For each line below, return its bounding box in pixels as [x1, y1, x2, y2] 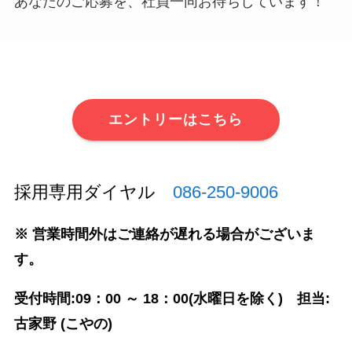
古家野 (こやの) [13, 316, 112, 332]
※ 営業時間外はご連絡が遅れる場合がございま [13, 226, 315, 243]
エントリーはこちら [108, 112, 244, 128]
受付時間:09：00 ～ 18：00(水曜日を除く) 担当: [13, 291, 330, 307]
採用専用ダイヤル [13, 181, 156, 202]
